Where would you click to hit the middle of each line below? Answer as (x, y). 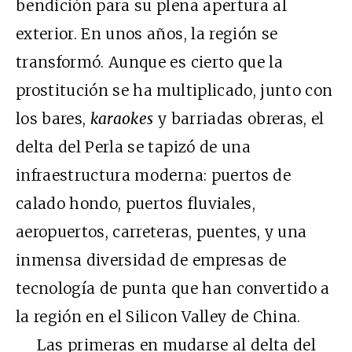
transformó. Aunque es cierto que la (149, 62)
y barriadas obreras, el (239, 118)
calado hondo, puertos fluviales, (136, 203)
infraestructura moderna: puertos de (153, 175)
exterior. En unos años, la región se (147, 33)
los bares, (53, 118)
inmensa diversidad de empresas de (151, 260)
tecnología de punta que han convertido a (173, 288)
